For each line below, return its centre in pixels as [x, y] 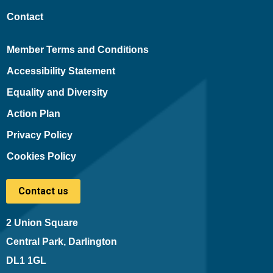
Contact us [43, 191]
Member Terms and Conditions [77, 50]
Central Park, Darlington [62, 242]
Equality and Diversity [57, 92]
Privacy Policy [39, 135]
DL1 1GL [26, 261]
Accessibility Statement [61, 71]
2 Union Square [42, 223]
